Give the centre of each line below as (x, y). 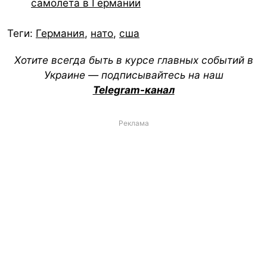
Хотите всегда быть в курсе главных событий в (133, 60)
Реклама (133, 123)
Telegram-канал (133, 89)
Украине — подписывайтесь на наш (133, 74)
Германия (60, 33)
